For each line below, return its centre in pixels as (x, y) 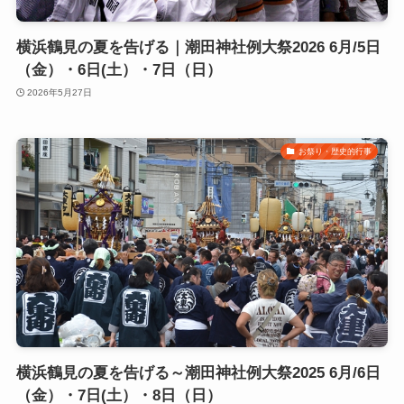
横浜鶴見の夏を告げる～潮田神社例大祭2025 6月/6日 (198, 372)
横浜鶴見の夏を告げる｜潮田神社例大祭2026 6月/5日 (198, 48)
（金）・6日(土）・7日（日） (119, 70)
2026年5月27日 (60, 92)
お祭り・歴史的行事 (335, 151)
